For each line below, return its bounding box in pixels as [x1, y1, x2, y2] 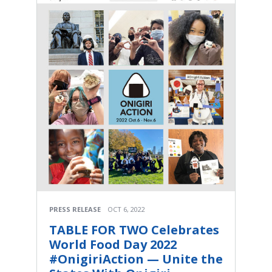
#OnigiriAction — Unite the [49, 250, 223, 267]
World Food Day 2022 [49, 236, 177, 253]
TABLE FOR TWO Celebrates [49, 221, 219, 238]
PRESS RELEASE [49, 204, 101, 214]
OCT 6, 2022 [107, 204, 145, 214]
